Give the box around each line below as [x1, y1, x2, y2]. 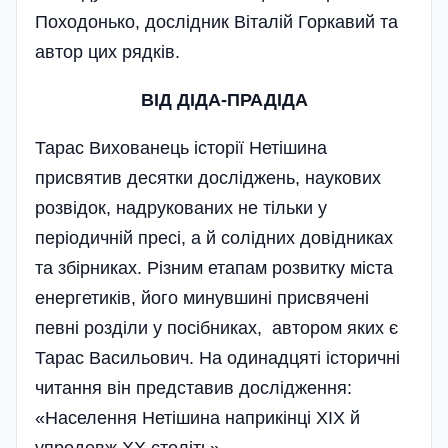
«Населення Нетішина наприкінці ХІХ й [35, 408, 360, 429]
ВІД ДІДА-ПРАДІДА [140, 90, 308, 111]
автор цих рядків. [35, 42, 180, 63]
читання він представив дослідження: [35, 378, 352, 399]
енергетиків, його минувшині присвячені [35, 288, 369, 309]
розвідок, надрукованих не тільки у [35, 198, 327, 219]
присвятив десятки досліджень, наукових [35, 168, 381, 189]
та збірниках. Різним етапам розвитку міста [35, 258, 393, 279]
